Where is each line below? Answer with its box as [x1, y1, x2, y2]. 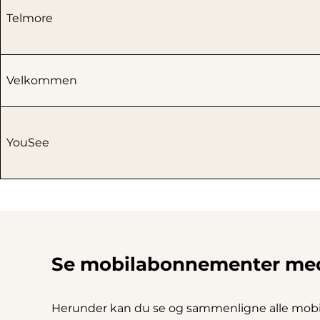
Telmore [6, 11, 53, 26]
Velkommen [6, 74, 77, 88]
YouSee [6, 136, 49, 150]
